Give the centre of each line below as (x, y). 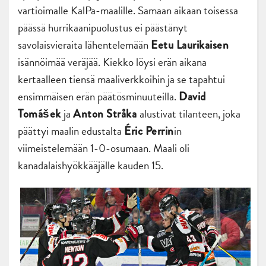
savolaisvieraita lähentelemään (84, 45)
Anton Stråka (106, 114)
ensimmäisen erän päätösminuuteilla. (98, 97)
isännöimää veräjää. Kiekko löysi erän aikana (112, 62)
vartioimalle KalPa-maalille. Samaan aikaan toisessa (128, 11)
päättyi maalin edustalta (71, 131)
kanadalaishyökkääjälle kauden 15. (91, 166)
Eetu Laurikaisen (190, 45)
